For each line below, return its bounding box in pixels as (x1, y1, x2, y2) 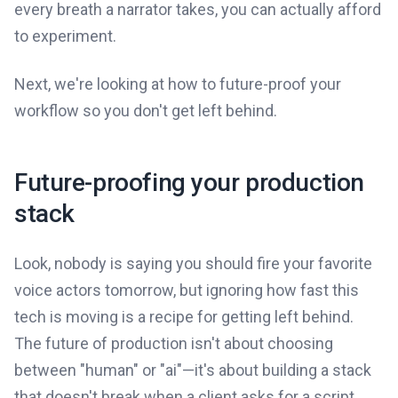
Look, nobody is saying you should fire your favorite (14, 253, 372, 273)
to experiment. (14, 26, 116, 45)
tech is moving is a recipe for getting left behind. (14, 306, 354, 326)
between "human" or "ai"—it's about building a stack (14, 360, 371, 379)
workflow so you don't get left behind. (14, 100, 277, 120)
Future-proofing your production (14, 167, 364, 197)
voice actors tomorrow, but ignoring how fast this (14, 280, 359, 299)
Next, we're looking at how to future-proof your (14, 74, 341, 93)
